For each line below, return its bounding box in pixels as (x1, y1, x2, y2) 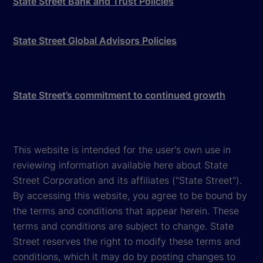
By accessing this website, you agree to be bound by (13, 189, 247, 201)
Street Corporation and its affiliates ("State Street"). (13, 174, 242, 186)
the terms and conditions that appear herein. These (13, 204, 239, 217)
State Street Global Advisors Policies (13, 34, 177, 46)
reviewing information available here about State (13, 159, 228, 171)
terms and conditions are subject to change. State (13, 220, 234, 232)
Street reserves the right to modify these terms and (13, 235, 241, 247)
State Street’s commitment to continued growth (13, 89, 225, 101)
